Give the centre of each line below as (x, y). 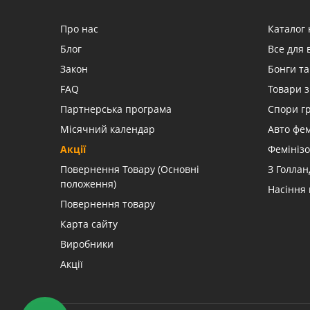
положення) (88, 183)
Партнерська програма (116, 109)
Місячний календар (108, 129)
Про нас (79, 28)
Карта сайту (89, 224)
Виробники (87, 244)
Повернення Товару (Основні (130, 169)
